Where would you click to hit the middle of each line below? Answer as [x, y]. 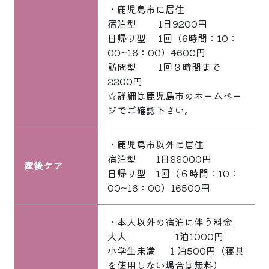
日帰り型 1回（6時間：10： [173, 38]
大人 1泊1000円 [165, 236]
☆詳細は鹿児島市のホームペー [175, 96]
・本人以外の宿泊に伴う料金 [170, 222]
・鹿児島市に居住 [146, 9]
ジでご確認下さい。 [151, 110]
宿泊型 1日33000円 [159, 159]
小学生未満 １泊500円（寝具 [176, 251]
